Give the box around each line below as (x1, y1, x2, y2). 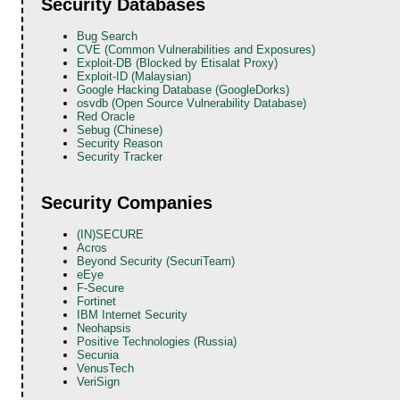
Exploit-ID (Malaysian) (77, 69, 192, 83)
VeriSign (77, 375, 121, 389)
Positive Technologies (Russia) (77, 335, 237, 349)
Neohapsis (77, 321, 132, 336)
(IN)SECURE (77, 228, 145, 242)
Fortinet (77, 295, 117, 309)
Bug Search (77, 29, 138, 43)
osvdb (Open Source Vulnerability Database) (77, 96, 307, 110)
